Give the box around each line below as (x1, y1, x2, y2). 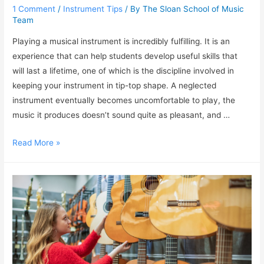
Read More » (12, 137, 61, 147)
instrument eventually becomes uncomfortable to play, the (12, 95, 236, 105)
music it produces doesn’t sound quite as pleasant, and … (12, 110, 230, 120)
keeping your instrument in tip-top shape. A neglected (12, 81, 217, 91)
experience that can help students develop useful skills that (12, 51, 238, 61)
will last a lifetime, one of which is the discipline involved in (12, 66, 235, 76)
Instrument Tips (63, 4, 123, 14)
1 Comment (12, 4, 56, 14)
